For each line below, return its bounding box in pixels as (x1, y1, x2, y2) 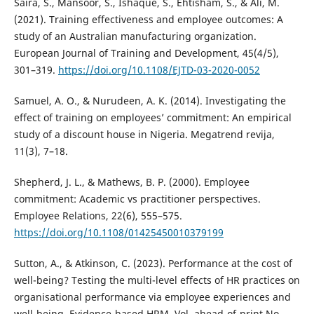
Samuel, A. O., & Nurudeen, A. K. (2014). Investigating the (13, 94, 286, 108)
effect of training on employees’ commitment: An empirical (13, 111, 292, 125)
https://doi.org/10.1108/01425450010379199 (13, 226, 224, 240)
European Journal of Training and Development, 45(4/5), (13, 46, 279, 60)
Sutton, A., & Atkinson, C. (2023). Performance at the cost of (13, 257, 292, 271)
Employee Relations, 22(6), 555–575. (13, 209, 182, 223)
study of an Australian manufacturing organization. (13, 29, 257, 43)
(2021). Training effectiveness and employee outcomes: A (13, 13, 283, 27)
